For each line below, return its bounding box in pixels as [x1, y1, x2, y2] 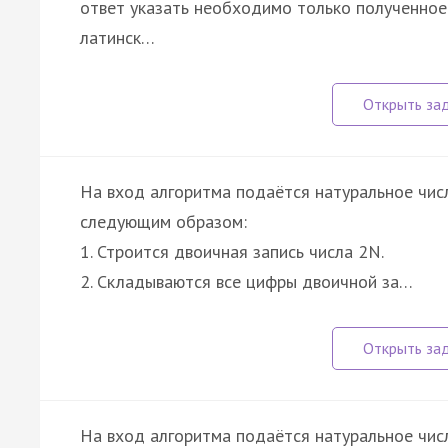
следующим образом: [80, 209, 247, 233]
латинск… [80, 25, 155, 49]
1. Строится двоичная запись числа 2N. [80, 239, 384, 263]
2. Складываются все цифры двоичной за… [80, 269, 413, 293]
